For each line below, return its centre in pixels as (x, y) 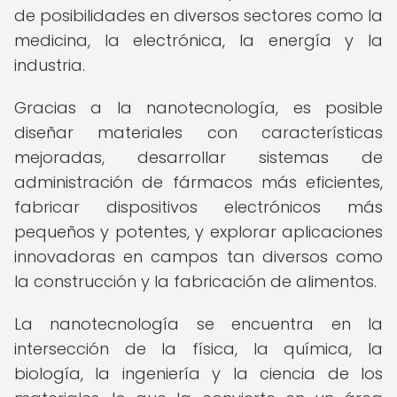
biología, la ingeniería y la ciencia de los (198, 374)
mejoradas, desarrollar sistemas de (198, 157)
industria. (50, 65)
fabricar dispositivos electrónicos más (198, 207)
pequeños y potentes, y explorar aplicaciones (198, 232)
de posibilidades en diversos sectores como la (198, 16)
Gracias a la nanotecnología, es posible (198, 108)
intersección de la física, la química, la (198, 349)
